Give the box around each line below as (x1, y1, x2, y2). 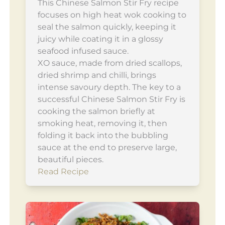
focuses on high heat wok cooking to (37, 10, 186, 20)
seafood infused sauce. (37, 46, 129, 56)
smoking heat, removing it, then (37, 119, 167, 129)
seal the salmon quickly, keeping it (37, 22, 176, 32)
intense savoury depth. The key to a (37, 82, 181, 92)
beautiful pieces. (37, 155, 103, 165)
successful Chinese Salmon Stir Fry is (37, 94, 185, 104)
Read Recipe (37, 167, 89, 177)
